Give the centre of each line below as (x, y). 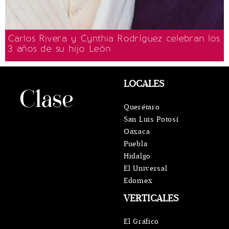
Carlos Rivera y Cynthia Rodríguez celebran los (114, 38)
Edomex (138, 180)
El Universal (146, 168)
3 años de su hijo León (59, 48)
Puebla (136, 144)
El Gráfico (141, 221)
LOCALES (144, 84)
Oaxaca (137, 131)
